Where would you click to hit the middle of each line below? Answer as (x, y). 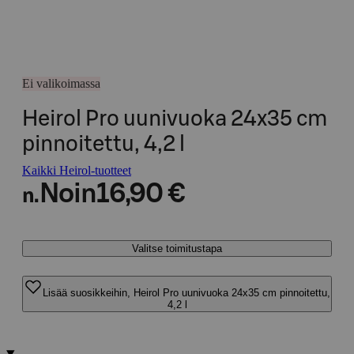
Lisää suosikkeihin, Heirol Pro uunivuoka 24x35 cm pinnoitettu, (186, 293)
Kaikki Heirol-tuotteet (77, 170)
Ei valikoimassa (61, 83)
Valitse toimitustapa (177, 249)
